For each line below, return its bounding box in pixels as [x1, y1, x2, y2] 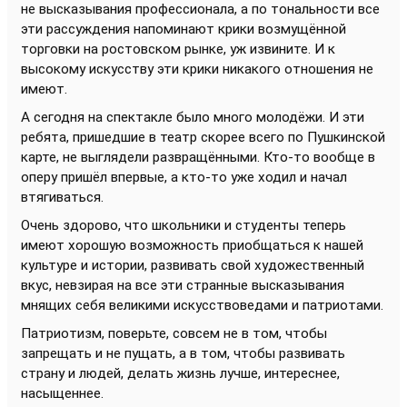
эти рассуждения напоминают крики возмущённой [21, 21, 346, 38]
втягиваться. [21, 189, 104, 206]
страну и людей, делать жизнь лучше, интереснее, [21, 365, 340, 382]
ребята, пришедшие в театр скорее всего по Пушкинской [21, 129, 385, 146]
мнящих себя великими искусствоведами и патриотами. [21, 297, 383, 314]
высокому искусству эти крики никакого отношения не [21, 61, 373, 78]
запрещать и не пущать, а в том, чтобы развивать [21, 345, 345, 362]
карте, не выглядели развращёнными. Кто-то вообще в [21, 149, 375, 166]
